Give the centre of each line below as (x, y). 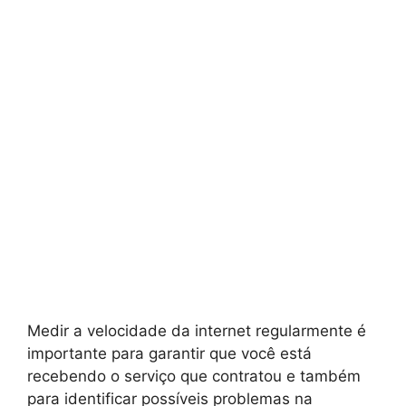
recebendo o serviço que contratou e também (194, 377)
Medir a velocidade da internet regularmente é (197, 331)
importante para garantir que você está (169, 354)
